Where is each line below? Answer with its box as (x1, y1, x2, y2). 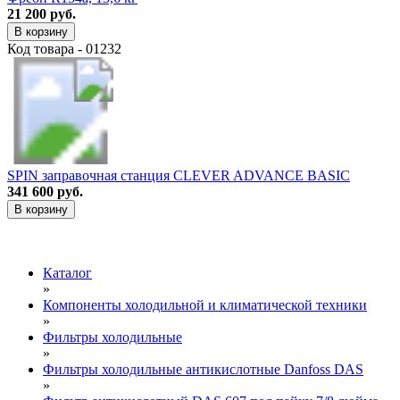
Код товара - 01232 (7, 40, 121, 56)
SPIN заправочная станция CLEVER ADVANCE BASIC (7, 167, 350, 183)
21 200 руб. (7, 5, 76, 21)
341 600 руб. (7, 183, 83, 199)
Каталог (43, 264, 92, 280)
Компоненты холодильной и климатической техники (43, 296, 367, 312)
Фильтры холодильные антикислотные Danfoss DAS (43, 361, 363, 377)
